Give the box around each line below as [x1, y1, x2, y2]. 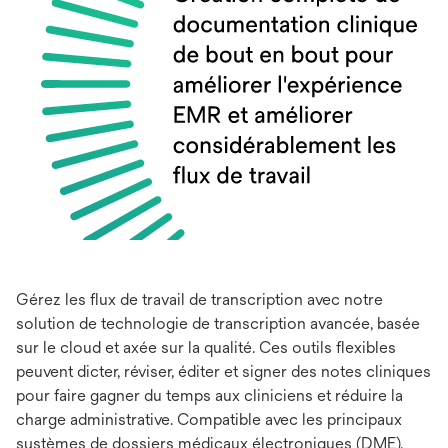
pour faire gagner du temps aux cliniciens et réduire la [16, 386, 403, 405]
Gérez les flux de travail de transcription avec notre [16, 290, 383, 309]
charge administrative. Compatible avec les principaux [16, 410, 402, 429]
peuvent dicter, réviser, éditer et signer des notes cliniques [16, 362, 431, 381]
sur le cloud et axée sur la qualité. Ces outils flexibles [16, 338, 396, 357]
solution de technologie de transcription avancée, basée [16, 314, 420, 333]
